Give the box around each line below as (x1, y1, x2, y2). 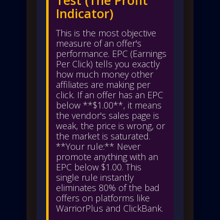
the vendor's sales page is (56, 109, 159, 121)
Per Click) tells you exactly (56, 57, 160, 70)
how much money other (56, 68, 153, 80)
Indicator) (56, 4, 113, 22)
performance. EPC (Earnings (56, 47, 166, 59)
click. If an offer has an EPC (56, 88, 163, 101)
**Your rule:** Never (56, 140, 140, 152)
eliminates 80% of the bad (56, 181, 160, 193)
